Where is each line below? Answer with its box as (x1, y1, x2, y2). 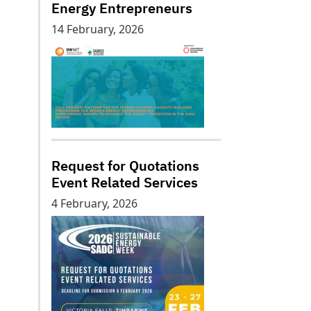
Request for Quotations (51, 156, 199, 175)
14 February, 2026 (51, 22, 144, 37)
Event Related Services (51, 173, 198, 192)
